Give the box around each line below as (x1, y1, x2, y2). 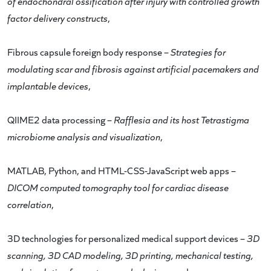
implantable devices (7, 79, 88, 92)
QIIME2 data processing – (7, 113, 114, 126)
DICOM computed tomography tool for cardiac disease (7, 181, 229, 194)
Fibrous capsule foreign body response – (7, 45, 171, 58)
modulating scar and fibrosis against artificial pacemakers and (7, 62, 259, 75)
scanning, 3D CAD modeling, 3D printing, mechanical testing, (7, 249, 253, 261)
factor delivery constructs (7, 11, 108, 24)
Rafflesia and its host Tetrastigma (114, 113, 249, 126)
